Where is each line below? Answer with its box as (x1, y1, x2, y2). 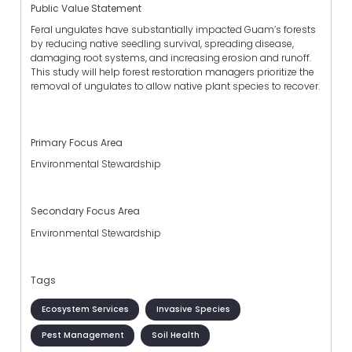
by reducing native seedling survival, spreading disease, (31, 36, 294, 50)
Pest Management (41, 328, 124, 341)
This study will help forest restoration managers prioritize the (31, 64, 314, 79)
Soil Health (151, 328, 200, 341)
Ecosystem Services (41, 302, 129, 315)
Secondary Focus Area (31, 204, 140, 218)
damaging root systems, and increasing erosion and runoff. (31, 50, 311, 64)
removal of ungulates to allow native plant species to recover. (31, 79, 320, 93)
